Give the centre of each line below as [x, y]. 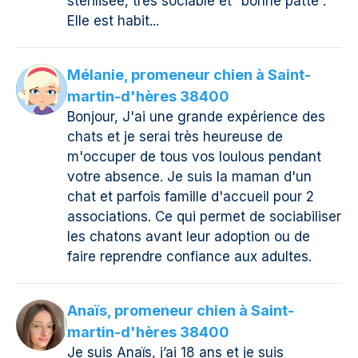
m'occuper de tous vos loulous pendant [194, 157]
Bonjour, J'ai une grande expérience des [196, 117]
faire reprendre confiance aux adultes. [189, 257]
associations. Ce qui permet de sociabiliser [204, 217]
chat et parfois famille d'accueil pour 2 [191, 197]
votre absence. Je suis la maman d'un [189, 177]
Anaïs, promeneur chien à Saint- [181, 311]
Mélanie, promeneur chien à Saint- [189, 75]
